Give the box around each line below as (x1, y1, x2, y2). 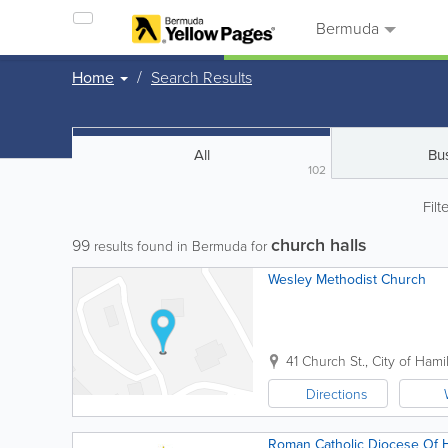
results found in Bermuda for (90, 236, 271, 255)
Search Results (151, 66, 252, 88)
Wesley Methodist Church (268, 269, 426, 289)
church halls (271, 232, 367, 257)
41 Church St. (286, 351, 365, 370)
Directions (306, 384, 367, 403)
